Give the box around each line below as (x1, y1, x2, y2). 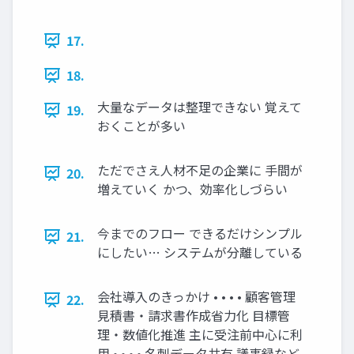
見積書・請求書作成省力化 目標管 (97, 306, 290, 326)
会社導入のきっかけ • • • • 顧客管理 (97, 287, 296, 307)
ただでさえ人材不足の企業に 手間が (97, 160, 303, 180)
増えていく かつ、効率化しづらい (97, 179, 288, 199)
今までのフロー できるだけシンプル (97, 224, 303, 243)
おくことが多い (97, 116, 186, 136)
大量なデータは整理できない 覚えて (97, 97, 302, 117)
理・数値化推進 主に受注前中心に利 (97, 325, 303, 345)
